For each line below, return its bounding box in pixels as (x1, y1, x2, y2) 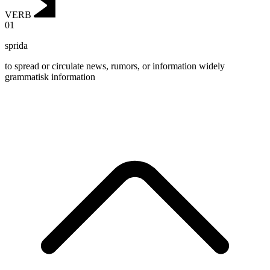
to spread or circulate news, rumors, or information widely (5, 61, 225, 72)
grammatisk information (5, 72, 95, 83)
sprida (5, 40, 28, 51)
